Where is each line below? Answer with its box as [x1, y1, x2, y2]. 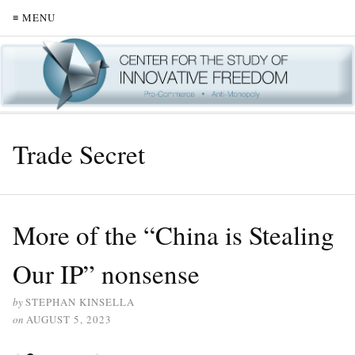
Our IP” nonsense [13, 255, 200, 291]
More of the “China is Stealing [13, 216, 334, 252]
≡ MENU [13, 10, 55, 25]
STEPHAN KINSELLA [25, 294, 135, 309]
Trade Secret [13, 136, 145, 171]
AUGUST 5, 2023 [26, 311, 112, 326]
